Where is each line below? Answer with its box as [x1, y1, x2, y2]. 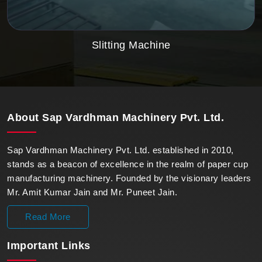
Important [7, 239, 61, 251]
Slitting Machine [91, 39, 171, 51]
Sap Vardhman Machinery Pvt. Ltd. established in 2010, [7, 144, 234, 155]
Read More [25, 211, 71, 222]
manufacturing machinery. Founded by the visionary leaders [7, 173, 251, 183]
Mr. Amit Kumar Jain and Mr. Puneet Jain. [7, 187, 177, 197]
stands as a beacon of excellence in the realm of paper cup [7, 158, 248, 169]
